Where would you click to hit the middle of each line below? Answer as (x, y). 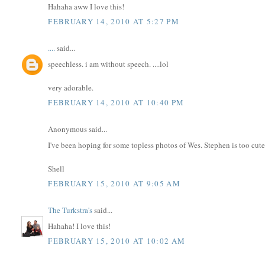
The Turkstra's (70, 210)
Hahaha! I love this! (80, 226)
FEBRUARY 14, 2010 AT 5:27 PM (114, 22)
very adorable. (71, 87)
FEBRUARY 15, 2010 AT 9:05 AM (114, 184)
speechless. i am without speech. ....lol (109, 64)
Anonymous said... (78, 129)
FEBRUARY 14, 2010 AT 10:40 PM (116, 103)
